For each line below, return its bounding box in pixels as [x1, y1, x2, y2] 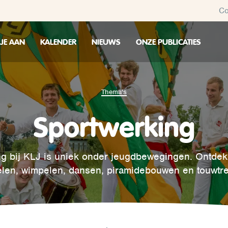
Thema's [101, 88, 127, 96]
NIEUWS [92, 36, 121, 47]
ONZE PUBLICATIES [136, 36, 201, 47]
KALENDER [40, 36, 76, 47]
